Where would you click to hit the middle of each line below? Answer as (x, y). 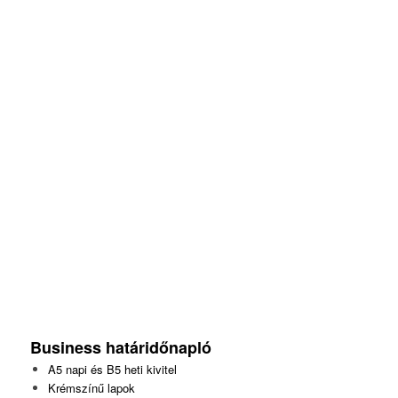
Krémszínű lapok (91, 387)
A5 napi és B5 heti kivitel (112, 369)
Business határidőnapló (123, 347)
